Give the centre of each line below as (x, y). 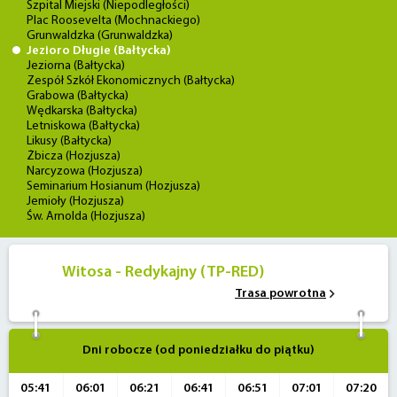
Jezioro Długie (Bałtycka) (99, 51)
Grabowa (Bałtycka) (78, 96)
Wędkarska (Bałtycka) (82, 111)
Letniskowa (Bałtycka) (83, 126)
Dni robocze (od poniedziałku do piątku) (198, 350)
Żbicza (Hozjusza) (74, 156)
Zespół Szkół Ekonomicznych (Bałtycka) (131, 81)
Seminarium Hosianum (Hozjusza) (113, 187)
